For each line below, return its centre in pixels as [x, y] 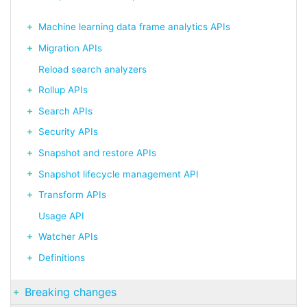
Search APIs [65, 111]
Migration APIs [70, 48]
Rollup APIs [63, 90]
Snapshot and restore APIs [97, 152]
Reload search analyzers [93, 69]
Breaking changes [71, 292]
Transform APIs [72, 195]
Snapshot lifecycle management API [119, 174]
